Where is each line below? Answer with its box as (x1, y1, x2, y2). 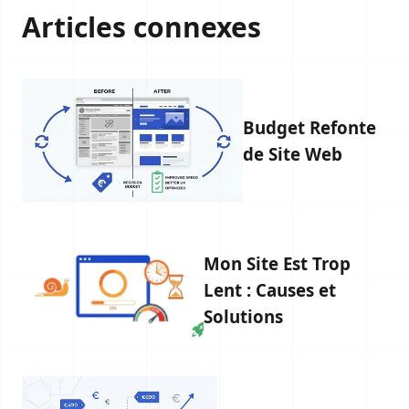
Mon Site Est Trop (204, 251, 351, 275)
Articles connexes (22, 8, 261, 46)
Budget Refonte (243, 116, 377, 140)
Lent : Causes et (204, 278, 337, 301)
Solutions (204, 304, 284, 328)
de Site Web (243, 142, 343, 166)
